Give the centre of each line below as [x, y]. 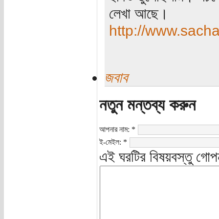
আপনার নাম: [116, 129]
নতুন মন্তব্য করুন [148, 104]
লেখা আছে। [139, 13]
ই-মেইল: [111, 142]
